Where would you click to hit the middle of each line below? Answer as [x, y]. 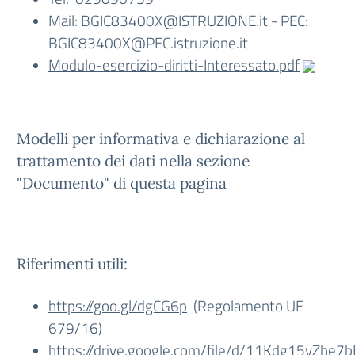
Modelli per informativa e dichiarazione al [161, 139]
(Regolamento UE [245, 305]
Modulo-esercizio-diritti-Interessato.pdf [174, 65]
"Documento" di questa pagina [122, 183]
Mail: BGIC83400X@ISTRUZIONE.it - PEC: [180, 20]
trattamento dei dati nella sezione [133, 161]
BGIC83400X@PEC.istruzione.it [148, 42]
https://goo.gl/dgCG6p [118, 305]
